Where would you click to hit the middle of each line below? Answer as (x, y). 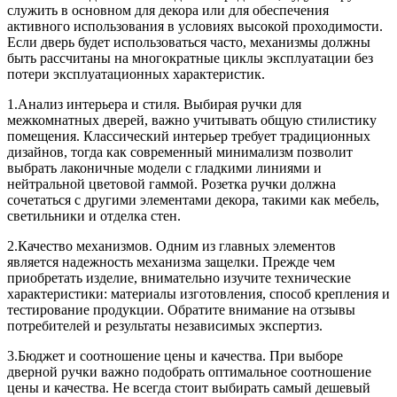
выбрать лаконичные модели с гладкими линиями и (164, 168)
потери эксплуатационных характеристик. (136, 74)
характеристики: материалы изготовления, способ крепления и (198, 294)
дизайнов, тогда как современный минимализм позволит (180, 152)
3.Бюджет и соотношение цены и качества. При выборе (175, 356)
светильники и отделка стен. (94, 216)
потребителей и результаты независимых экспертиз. (165, 326)
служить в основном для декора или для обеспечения (168, 11)
